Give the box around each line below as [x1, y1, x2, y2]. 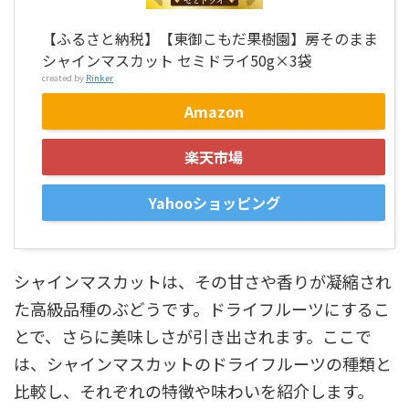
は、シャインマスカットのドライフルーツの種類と [14, 351, 392, 375]
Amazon [184, 100, 244, 122]
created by [42, 70, 86, 84]
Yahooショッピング [147, 191, 280, 214]
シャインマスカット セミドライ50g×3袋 [42, 48, 312, 71]
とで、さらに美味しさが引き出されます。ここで [14, 323, 372, 348]
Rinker [86, 70, 113, 84]
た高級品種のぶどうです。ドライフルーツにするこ [14, 296, 390, 320]
